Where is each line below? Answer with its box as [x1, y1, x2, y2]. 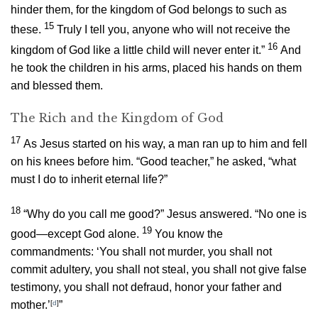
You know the [155, 228, 223, 241]
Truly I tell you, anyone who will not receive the [57, 23, 290, 36]
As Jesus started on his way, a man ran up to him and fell [23, 137, 307, 150]
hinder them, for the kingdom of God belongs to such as [11, 4, 287, 16]
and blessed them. [11, 79, 103, 92]
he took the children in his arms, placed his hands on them [11, 61, 302, 74]
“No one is [255, 207, 307, 220]
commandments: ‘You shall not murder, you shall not [11, 246, 272, 258]
